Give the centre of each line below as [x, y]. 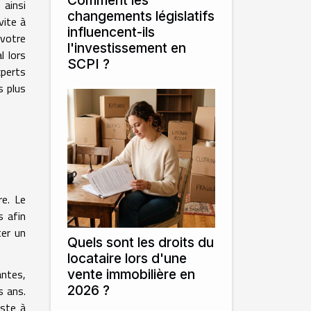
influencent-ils [111, 32]
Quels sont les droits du [141, 242]
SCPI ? [89, 64]
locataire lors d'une [127, 258]
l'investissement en [127, 48]
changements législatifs [141, 16]
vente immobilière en [131, 274]
